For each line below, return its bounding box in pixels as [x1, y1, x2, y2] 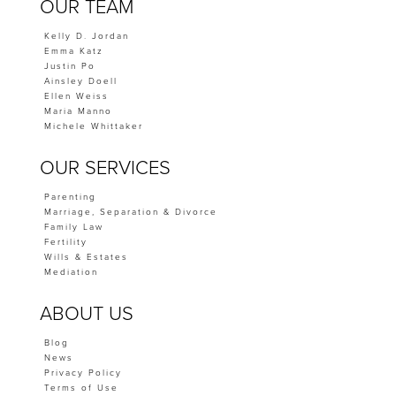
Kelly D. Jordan [43, 31, 129, 42]
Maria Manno [43, 106, 112, 118]
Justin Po [43, 61, 95, 72]
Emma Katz [43, 46, 103, 57]
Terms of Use [43, 383, 118, 394]
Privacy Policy [43, 368, 122, 379]
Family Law [43, 222, 103, 233]
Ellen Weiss [43, 91, 109, 103]
